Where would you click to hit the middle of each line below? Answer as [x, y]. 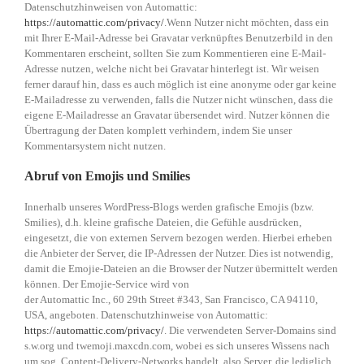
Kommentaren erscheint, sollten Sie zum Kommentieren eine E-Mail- [175, 54]
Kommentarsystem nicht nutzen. [95, 146]
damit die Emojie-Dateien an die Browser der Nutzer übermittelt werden [181, 269]
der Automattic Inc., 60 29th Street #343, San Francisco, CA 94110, [171, 300]
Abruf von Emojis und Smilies [107, 176]
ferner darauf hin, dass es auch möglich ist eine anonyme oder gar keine [180, 84]
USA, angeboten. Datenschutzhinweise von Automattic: [146, 315]
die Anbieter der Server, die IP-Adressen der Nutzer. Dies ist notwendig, [179, 253]
